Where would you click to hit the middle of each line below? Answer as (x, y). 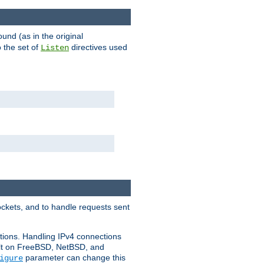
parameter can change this (74, 258)
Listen (55, 48)
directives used (98, 47)
